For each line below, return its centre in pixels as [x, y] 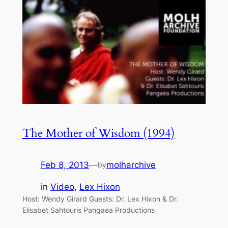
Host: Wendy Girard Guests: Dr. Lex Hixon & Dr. [100, 198]
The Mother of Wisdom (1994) [98, 133]
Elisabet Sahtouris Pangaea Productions [88, 210]
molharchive [131, 165]
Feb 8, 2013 [65, 165]
